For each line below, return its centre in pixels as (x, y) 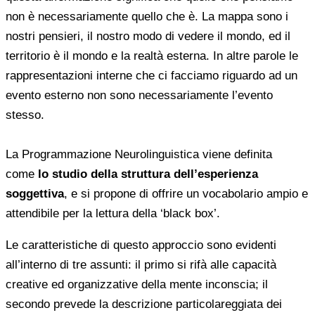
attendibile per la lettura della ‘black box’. (113, 213)
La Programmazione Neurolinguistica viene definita (139, 154)
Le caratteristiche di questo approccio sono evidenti (141, 245)
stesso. (25, 115)
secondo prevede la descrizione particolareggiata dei (144, 304)
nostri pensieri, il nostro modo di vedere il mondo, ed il (148, 36)
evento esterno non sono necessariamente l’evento (139, 95)
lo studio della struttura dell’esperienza (148, 174)
